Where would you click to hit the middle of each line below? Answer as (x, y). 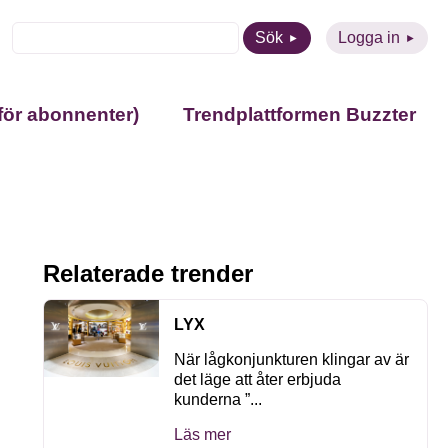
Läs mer (203, 434)
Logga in (369, 37)
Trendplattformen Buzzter (299, 114)
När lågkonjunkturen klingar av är (292, 359)
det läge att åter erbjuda (258, 379)
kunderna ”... (218, 399)
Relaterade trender (148, 273)
